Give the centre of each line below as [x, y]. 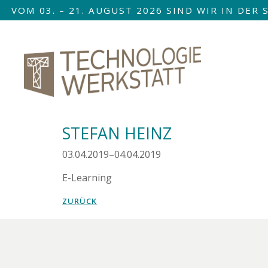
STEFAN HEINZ [117, 133]
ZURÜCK [80, 201]
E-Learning [87, 177]
